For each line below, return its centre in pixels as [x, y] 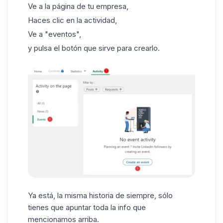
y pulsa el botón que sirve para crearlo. [94, 48]
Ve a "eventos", [55, 34]
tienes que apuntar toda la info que [87, 207]
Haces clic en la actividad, [72, 20]
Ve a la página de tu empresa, [78, 6]
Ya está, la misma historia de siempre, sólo [100, 195]
